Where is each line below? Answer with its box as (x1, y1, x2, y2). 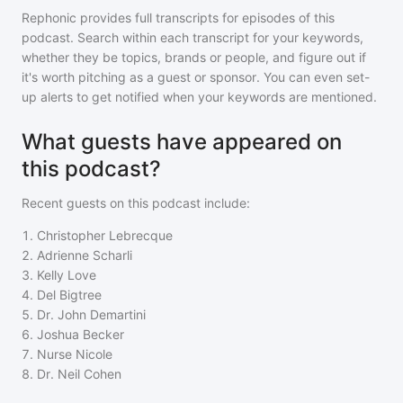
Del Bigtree (37, 287, 102, 302)
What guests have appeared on (22, 129, 342, 155)
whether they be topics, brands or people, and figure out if (22, 49, 366, 65)
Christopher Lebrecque (37, 228, 173, 243)
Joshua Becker (37, 327, 124, 342)
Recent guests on (22, 195, 128, 210)
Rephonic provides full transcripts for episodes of (22, 10, 314, 25)
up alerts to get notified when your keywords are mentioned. (22, 89, 377, 104)
